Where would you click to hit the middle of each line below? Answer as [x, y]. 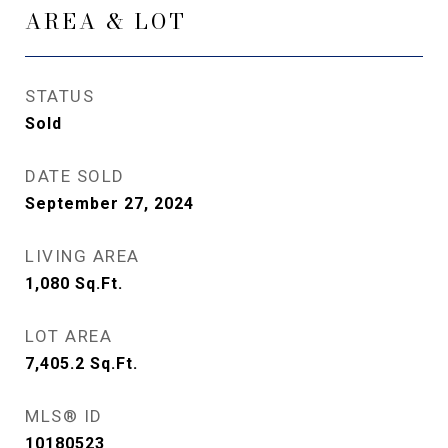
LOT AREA [68, 336]
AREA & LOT [106, 21]
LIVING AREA [82, 256]
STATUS [59, 96]
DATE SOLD [75, 176]
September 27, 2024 [109, 203]
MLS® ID [64, 416]
